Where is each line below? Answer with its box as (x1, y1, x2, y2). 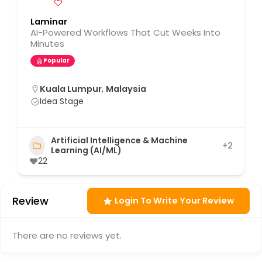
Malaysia (106, 83, 146, 95)
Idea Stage (40, 95, 84, 108)
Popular (43, 56, 70, 65)
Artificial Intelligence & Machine (50, 135, 188, 147)
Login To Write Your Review (115, 195, 234, 207)
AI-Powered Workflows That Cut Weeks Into (30, 26, 220, 39)
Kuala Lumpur (40, 83, 102, 95)
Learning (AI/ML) (50, 144, 122, 157)
